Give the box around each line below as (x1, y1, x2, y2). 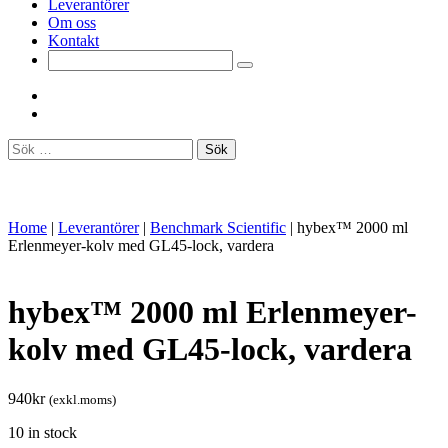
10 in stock (8, 423, 77, 441)
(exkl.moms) (49, 391, 116, 407)
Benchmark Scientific (150, 219, 286, 236)
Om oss (48, 14, 96, 31)
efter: (7, 156, 39, 173)
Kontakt (48, 32, 99, 49)
